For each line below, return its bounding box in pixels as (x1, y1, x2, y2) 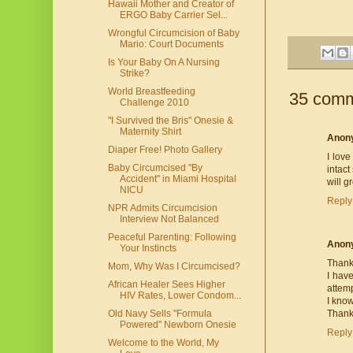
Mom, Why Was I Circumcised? (107, 261, 240, 273)
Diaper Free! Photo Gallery (107, 144, 222, 156)
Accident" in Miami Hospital (119, 173, 236, 185)
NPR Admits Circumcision (107, 203, 217, 214)
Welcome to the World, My (107, 337, 219, 349)
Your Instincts (119, 243, 176, 255)
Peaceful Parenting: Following (107, 232, 236, 243)
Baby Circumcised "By (107, 162, 203, 174)
